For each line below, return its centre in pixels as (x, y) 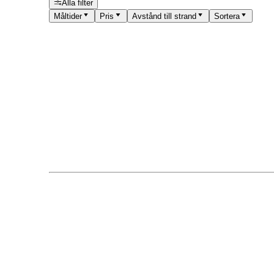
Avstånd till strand (164, 17)
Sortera (227, 17)
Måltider (68, 17)
